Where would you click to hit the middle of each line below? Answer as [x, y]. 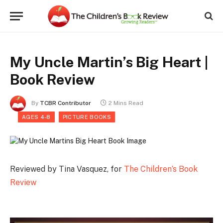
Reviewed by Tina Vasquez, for [67, 169]
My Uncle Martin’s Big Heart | [109, 62]
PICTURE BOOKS [87, 117]
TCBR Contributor [65, 103]
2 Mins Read [126, 103]
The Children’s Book [161, 169]
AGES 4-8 [36, 117]
